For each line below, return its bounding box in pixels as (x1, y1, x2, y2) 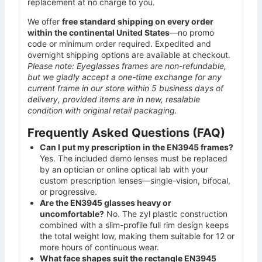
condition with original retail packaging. (27, 105, 177, 116)
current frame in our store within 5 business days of (27, 83, 223, 94)
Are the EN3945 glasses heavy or (40, 198, 171, 208)
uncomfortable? (40, 209, 104, 219)
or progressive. (40, 187, 97, 197)
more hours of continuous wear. (40, 242, 159, 253)
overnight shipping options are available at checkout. (27, 50, 230, 60)
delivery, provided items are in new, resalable (27, 94, 200, 105)
